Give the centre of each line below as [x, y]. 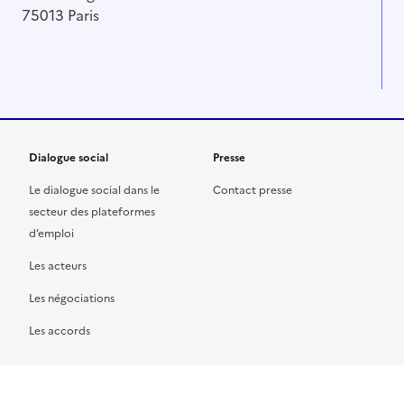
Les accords [60, 331]
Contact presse [252, 191]
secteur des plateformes [92, 212]
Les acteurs [58, 266]
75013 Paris [60, 16]
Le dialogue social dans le [94, 191]
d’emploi [51, 234]
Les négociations [72, 299]
